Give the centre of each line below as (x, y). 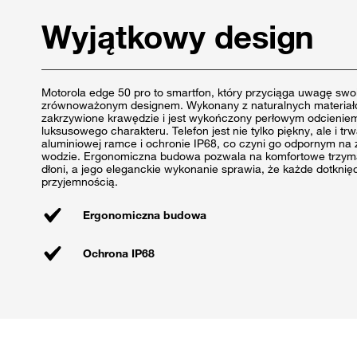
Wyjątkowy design (178, 37)
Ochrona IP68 (119, 254)
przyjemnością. (80, 182)
